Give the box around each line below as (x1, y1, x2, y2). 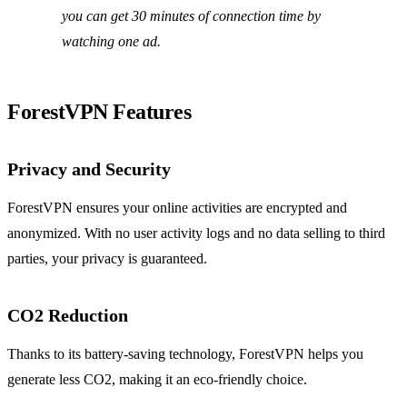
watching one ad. (62, 34, 161, 50)
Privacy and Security (7, 159, 171, 180)
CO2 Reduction (7, 305, 128, 326)
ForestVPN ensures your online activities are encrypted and (7, 200, 347, 216)
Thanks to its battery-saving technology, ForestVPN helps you (7, 346, 363, 362)
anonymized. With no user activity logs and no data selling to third (7, 225, 385, 242)
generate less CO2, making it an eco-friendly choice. (7, 372, 307, 388)
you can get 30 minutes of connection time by (62, 8, 321, 25)
